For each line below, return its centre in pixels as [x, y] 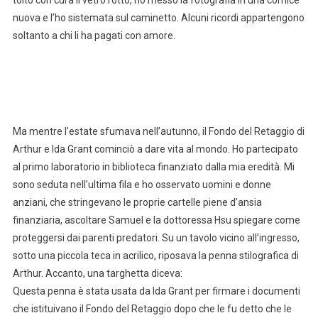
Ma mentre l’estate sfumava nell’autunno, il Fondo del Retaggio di [158, 131]
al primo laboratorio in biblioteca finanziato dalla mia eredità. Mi [153, 166]
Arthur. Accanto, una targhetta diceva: [97, 273]
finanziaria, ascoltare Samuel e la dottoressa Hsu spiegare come [156, 220]
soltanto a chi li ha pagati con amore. [94, 35]
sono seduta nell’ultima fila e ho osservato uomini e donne [142, 184]
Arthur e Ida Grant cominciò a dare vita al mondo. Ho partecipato [155, 149]
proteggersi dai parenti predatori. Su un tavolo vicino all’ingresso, [156, 237]
